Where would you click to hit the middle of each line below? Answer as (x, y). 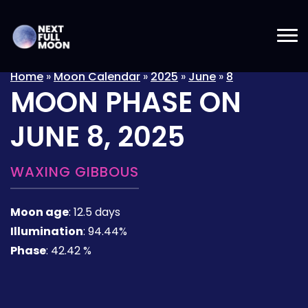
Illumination (47, 231)
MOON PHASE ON (126, 102)
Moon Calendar (97, 77)
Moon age (40, 212)
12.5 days (97, 212)
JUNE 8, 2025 (98, 137)
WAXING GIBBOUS (75, 172)
